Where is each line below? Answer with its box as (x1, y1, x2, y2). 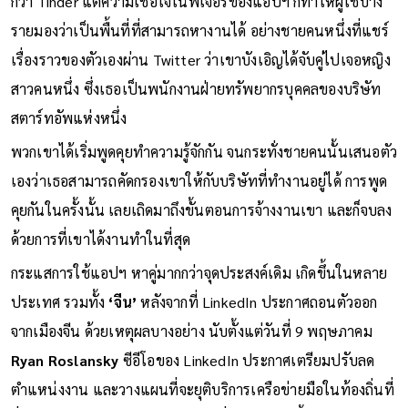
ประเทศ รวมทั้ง (10, 291, 109, 311)
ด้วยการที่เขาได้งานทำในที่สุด (10, 229, 191, 249)
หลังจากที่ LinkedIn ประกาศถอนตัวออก (140, 291, 378, 311)
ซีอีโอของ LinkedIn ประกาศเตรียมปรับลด (118, 350, 375, 370)
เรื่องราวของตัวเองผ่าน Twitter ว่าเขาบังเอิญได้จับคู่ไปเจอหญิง (10, 49, 391, 69)
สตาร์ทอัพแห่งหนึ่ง (10, 107, 127, 127)
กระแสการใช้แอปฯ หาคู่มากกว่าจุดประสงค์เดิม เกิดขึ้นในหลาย (10, 262, 388, 282)
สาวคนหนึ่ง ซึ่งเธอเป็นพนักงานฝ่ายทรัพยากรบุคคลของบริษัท (10, 78, 382, 98)
